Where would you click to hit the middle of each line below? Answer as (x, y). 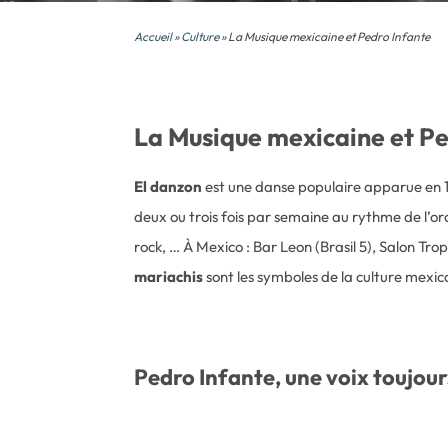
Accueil (153, 36)
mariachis (169, 276)
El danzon (168, 186)
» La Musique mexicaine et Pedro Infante (325, 36)
